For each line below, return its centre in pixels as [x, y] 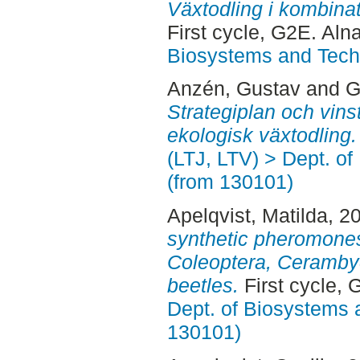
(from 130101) [230, 182]
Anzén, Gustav [233, 89]
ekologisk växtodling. [262, 135]
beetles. [202, 286]
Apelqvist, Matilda [247, 216]
